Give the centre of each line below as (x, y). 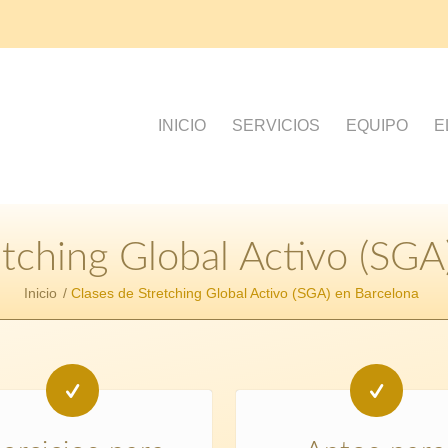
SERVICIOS (275, 125)
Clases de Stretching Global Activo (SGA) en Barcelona (245, 293)
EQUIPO (376, 125)
